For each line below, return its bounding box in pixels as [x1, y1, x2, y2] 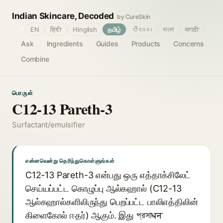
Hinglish [73, 25, 97, 33]
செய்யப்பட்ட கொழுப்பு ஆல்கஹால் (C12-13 [25, 183, 182, 194]
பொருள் [12, 89, 34, 97]
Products [131, 39, 161, 48]
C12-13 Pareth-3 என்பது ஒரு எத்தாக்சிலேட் [25, 170, 191, 180]
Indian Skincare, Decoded [12, 11, 114, 21]
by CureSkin [116, 13, 151, 20]
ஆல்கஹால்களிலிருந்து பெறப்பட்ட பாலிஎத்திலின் [25, 197, 198, 207]
